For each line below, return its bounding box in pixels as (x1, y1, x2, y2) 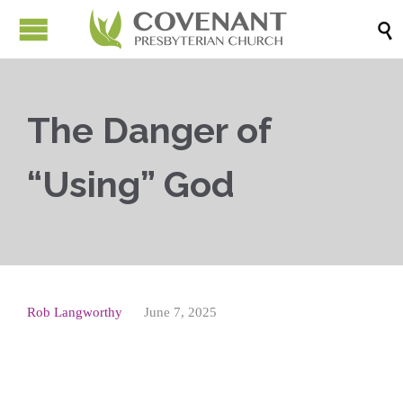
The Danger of (27, 109, 271, 151)
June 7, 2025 (144, 305, 217, 319)
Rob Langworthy (27, 305, 122, 319)
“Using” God (27, 163, 235, 205)
